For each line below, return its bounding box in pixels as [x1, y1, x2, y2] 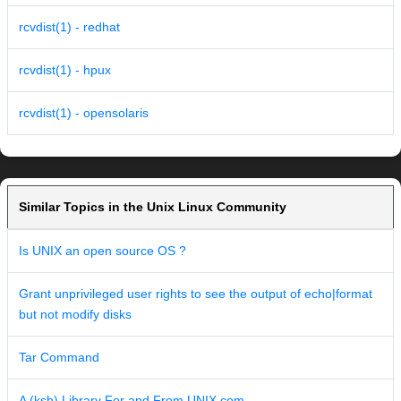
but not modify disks [19, 307, 132, 322]
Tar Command [19, 350, 99, 365]
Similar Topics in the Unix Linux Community [19, 200, 286, 215]
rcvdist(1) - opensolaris [19, 106, 149, 121]
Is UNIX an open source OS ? [19, 243, 186, 259]
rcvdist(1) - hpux [19, 63, 111, 78]
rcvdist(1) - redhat [19, 20, 120, 35]
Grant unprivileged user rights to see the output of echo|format [19, 286, 372, 302]
